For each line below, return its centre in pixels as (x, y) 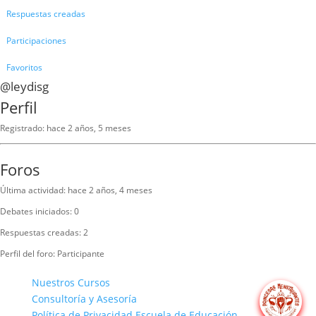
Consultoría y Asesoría (84, 299)
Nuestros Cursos (71, 282)
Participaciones (36, 41)
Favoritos (24, 67)
